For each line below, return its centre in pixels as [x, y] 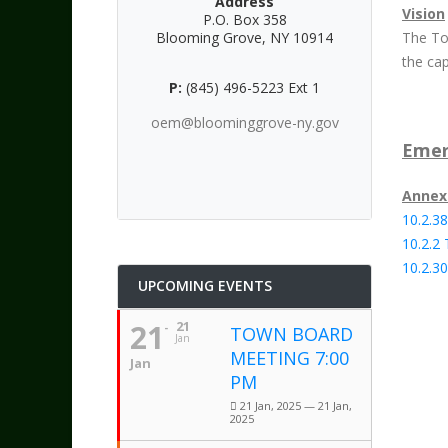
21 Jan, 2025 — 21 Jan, [294, 405]
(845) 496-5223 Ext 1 [251, 87]
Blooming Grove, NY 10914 [244, 37]
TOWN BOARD [291, 334]
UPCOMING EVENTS [205, 285]
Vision [423, 13]
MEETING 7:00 [289, 358]
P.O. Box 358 [244, 19]
